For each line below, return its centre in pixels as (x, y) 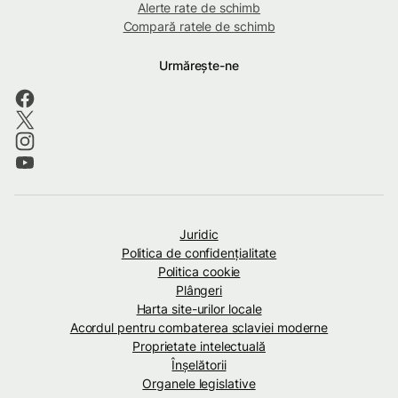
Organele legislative (199, 383)
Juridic (199, 234)
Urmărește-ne (199, 65)
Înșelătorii (199, 364)
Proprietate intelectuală (199, 346)
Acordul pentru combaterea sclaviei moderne (199, 327)
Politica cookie (199, 271)
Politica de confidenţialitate (199, 252)
